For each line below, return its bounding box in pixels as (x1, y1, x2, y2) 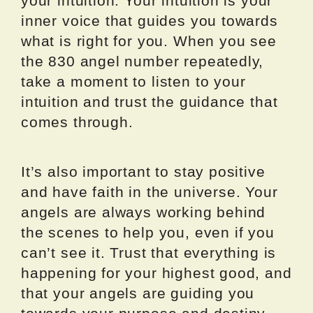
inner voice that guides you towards (21, 12, 278, 29)
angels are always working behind (21, 203, 266, 220)
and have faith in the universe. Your (21, 183, 278, 200)
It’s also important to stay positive (21, 163, 265, 180)
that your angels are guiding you (21, 284, 255, 301)
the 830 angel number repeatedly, (21, 52, 264, 69)
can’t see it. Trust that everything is (21, 244, 277, 261)
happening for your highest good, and (21, 264, 292, 281)
